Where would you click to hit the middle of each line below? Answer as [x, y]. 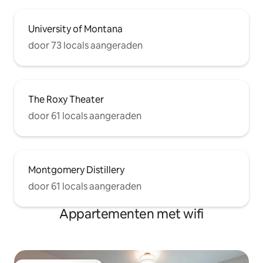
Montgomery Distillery [76, 170]
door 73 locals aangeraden [85, 46]
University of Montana [75, 29]
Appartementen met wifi [131, 214]
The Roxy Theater [66, 100]
